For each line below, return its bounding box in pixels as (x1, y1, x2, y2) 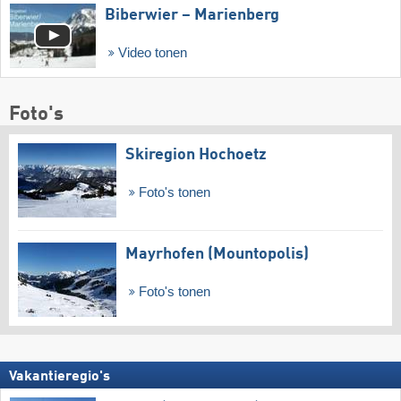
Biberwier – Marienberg (105, 7, 279, 24)
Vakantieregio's (9, 369, 110, 384)
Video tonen (114, 46, 187, 61)
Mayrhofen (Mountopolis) (125, 245, 309, 262)
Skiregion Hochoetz (125, 147, 267, 164)
